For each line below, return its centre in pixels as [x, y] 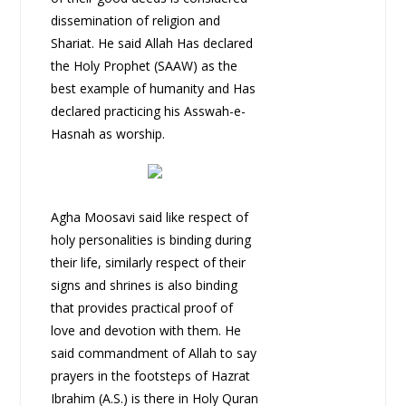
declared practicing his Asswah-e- [148, 111]
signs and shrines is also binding [144, 285]
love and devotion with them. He [145, 331]
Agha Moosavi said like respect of [149, 217]
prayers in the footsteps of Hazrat [150, 376]
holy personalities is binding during [150, 240]
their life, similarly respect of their [148, 263]
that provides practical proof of [141, 308]
